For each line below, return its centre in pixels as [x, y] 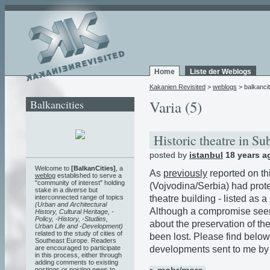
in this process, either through [78, 255]
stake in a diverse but [66, 190]
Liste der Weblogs [221, 72]
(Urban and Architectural [71, 204]
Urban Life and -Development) [79, 226]
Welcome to [53, 168]
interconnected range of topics [79, 197]
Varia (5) [176, 107]
